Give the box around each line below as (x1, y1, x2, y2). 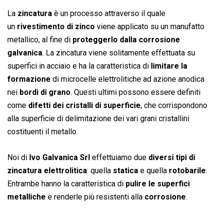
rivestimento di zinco (17, 22, 95, 32)
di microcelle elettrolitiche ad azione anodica (51, 74, 204, 84)
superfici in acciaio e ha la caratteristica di (7, 61, 151, 71)
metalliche (7, 192, 46, 202)
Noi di (7, 153, 29, 163)
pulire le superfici (126, 179, 190, 189)
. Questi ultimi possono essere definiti (71, 88, 200, 97)
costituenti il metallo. (7, 127, 78, 137)
